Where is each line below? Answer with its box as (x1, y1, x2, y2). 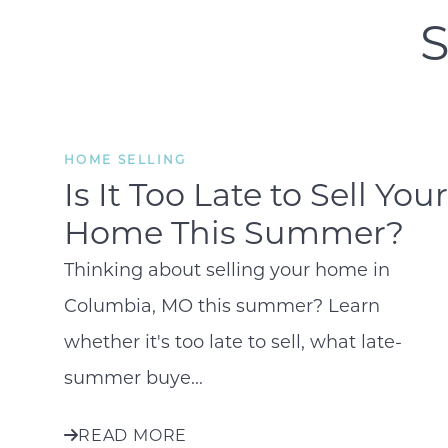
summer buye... (64, 364, 203, 389)
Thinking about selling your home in (64, 256, 390, 281)
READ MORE (78, 423, 188, 445)
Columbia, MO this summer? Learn (64, 292, 380, 317)
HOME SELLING (64, 151, 187, 168)
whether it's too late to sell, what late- (64, 328, 402, 353)
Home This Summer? (64, 210, 404, 252)
